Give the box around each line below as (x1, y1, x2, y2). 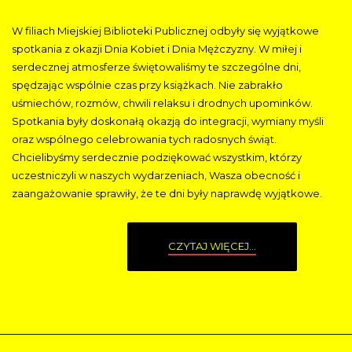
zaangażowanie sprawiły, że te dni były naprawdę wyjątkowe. (12, 186, 322, 200)
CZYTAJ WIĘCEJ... (168, 239, 256, 252)
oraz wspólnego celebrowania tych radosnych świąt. (12, 132, 277, 145)
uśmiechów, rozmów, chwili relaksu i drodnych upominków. (12, 96, 313, 109)
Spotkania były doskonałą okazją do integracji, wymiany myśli (12, 114, 324, 127)
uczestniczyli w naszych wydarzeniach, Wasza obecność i (12, 168, 300, 181)
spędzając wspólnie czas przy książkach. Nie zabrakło (12, 78, 283, 91)
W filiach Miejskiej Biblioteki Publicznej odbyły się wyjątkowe (12, 24, 319, 37)
